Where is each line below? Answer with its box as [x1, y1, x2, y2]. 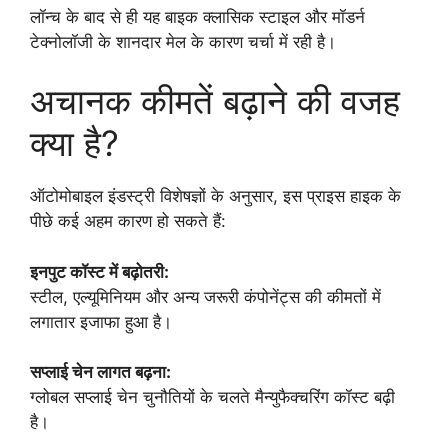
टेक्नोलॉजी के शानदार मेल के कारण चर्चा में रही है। [30, 31, 336, 52]
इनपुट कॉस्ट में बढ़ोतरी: [30, 261, 169, 282]
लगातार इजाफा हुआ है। [30, 311, 172, 332]
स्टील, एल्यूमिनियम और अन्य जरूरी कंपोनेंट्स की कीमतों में [30, 286, 381, 307]
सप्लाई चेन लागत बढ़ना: [30, 362, 171, 383]
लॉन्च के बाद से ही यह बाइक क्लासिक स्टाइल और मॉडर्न [30, 6, 365, 27]
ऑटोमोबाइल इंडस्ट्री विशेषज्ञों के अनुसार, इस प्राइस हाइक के [30, 186, 401, 207]
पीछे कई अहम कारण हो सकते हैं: [30, 211, 226, 232]
